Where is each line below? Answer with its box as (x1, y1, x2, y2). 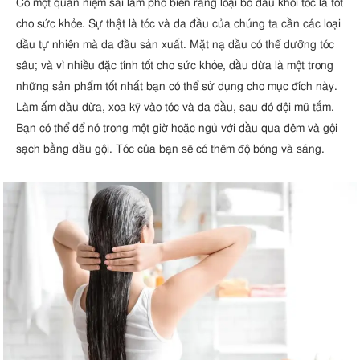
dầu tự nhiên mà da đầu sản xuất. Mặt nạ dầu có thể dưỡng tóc (16, 39, 334, 51)
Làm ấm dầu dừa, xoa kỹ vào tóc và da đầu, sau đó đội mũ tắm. (16, 101, 334, 114)
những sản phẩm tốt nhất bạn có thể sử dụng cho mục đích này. (16, 80, 337, 93)
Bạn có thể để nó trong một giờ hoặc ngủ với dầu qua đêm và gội (16, 122, 337, 135)
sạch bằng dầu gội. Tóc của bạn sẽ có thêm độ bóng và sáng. (16, 143, 325, 156)
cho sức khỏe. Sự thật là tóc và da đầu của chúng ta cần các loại (16, 18, 341, 31)
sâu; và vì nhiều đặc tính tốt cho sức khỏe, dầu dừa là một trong (16, 59, 333, 72)
